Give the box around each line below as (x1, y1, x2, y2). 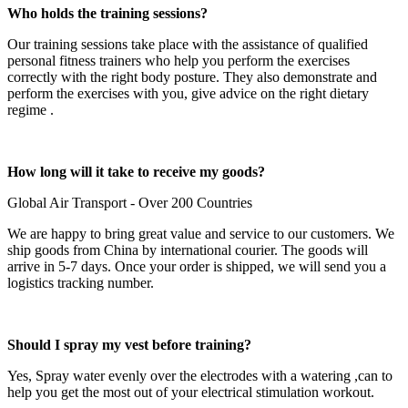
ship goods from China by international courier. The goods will (7, 242, 368, 259)
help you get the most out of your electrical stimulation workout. (7, 384, 374, 401)
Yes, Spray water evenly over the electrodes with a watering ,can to (7, 368, 393, 384)
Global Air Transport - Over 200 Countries (7, 195, 252, 211)
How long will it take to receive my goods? (7, 164, 265, 180)
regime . (7, 102, 54, 118)
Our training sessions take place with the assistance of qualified (7, 36, 368, 53)
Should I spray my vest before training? (7, 337, 251, 353)
